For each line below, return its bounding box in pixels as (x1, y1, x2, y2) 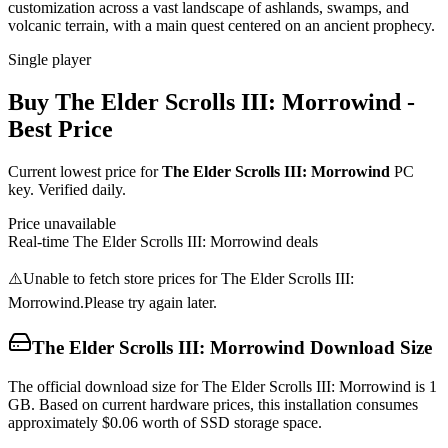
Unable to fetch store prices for (23, 269, 221, 287)
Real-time (8, 232, 73, 250)
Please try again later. (84, 293, 217, 311)
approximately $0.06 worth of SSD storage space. (8, 414, 322, 432)
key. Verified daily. (8, 180, 126, 198)
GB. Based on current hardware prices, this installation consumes (8, 396, 418, 414)
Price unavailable (8, 214, 116, 232)
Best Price (8, 115, 113, 142)
